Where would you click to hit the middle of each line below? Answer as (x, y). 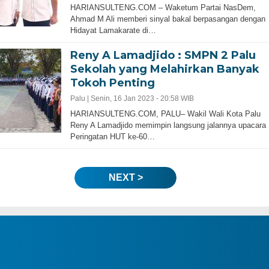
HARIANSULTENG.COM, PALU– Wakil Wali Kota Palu (165, 114)
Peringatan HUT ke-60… (112, 137)
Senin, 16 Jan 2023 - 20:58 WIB (142, 98)
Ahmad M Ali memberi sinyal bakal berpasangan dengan (168, 19)
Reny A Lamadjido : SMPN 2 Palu (163, 55)
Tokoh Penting (112, 83)
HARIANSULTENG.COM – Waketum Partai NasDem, (163, 8)
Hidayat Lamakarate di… (113, 30)
